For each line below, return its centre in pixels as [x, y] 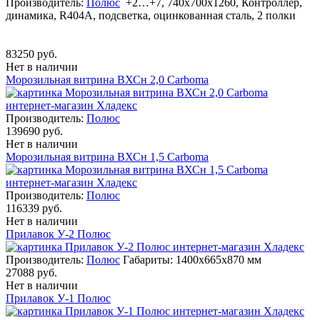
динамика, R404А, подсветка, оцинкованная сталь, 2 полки [151, 15]
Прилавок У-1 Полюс [58, 298]
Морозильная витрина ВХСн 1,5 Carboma [107, 156]
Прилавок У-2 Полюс [58, 234]
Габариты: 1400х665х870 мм [192, 259]
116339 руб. [34, 208]
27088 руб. [31, 272]
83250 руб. [31, 54]
